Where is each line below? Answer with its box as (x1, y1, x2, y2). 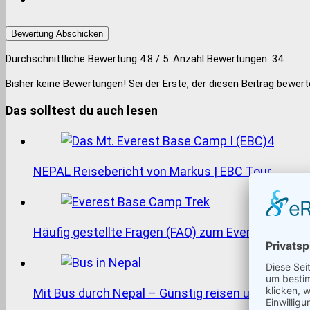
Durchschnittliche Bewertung (6, 52, 140, 65)
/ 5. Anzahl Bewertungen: (153, 52, 272, 65)
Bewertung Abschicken (11, 28, 103, 39)
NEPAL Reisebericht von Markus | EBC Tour (33, 163, 277, 179)
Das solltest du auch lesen (6, 102, 158, 118)
